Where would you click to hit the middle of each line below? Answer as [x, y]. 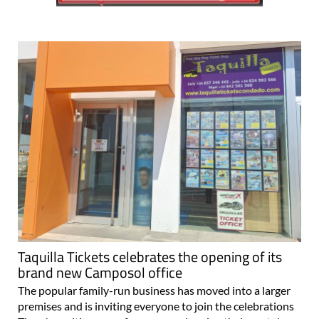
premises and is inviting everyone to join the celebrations [156, 305]
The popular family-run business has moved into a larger [154, 290]
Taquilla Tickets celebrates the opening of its [150, 256]
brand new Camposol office [100, 272]
